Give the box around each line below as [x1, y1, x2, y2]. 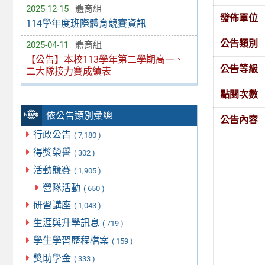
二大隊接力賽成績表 [25, 65, 111, 77]
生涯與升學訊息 [33, 217, 102, 229]
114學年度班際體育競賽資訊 [25, 18, 146, 30]
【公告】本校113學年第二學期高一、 [25, 53, 184, 65]
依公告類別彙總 [46, 110, 113, 122]
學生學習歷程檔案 [33, 235, 112, 247]
